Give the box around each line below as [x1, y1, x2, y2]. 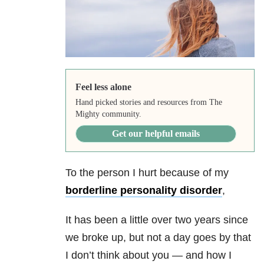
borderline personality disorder [65, 184, 222, 197]
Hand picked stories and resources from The [75, 98, 222, 107]
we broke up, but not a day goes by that [65, 232, 251, 244]
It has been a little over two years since [65, 214, 248, 226]
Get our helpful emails [111, 128, 200, 139]
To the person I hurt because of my [65, 167, 229, 179]
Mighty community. [75, 110, 141, 119]
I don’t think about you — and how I [65, 249, 232, 262]
